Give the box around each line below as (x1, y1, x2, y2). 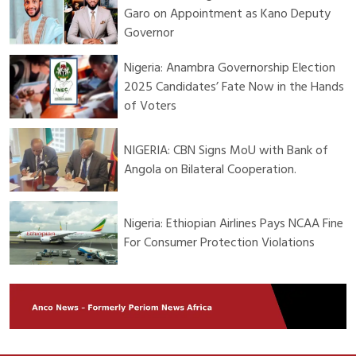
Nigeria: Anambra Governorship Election (124, 57, 335, 79)
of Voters (124, 95, 176, 117)
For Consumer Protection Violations (124, 232, 315, 253)
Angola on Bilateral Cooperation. (124, 159, 296, 180)
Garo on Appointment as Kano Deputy (124, 3, 331, 25)
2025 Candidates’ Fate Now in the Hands (124, 76, 344, 98)
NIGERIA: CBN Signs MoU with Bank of (124, 140, 328, 161)
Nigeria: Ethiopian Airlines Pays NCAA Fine (124, 213, 343, 234)
